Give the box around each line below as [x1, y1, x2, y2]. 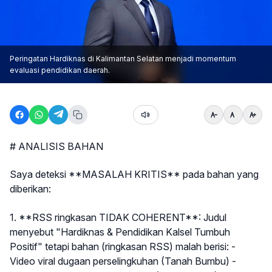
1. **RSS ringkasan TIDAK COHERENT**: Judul [10, 211, 226, 223]
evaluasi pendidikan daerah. [10, 66, 110, 75]
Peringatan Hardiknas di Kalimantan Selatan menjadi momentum [10, 54, 236, 63]
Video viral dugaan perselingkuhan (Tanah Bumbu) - [10, 254, 236, 267]
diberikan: [10, 183, 51, 195]
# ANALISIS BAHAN [10, 140, 103, 152]
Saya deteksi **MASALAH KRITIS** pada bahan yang [10, 168, 259, 181]
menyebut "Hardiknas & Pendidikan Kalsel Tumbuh [10, 225, 230, 238]
